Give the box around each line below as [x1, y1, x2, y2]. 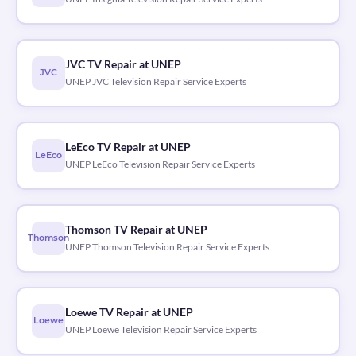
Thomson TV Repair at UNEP [64, 223, 207, 237]
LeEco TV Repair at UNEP [64, 141, 191, 154]
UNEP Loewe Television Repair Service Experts [64, 323, 257, 336]
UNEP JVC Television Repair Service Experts [64, 75, 246, 88]
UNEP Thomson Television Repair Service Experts [64, 241, 269, 253]
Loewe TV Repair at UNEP [64, 306, 193, 319]
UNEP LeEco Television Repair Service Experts [64, 158, 255, 171]
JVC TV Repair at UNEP [64, 58, 181, 72]
